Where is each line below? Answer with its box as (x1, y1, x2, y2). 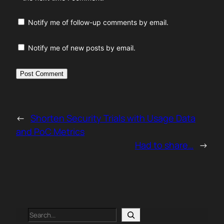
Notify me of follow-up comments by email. (28, 18, 168, 27)
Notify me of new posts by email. (28, 43, 135, 52)
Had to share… (135, 139, 193, 151)
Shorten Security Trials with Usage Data (30, 112, 195, 124)
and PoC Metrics (16, 125, 84, 138)
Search (27, 208, 50, 217)
